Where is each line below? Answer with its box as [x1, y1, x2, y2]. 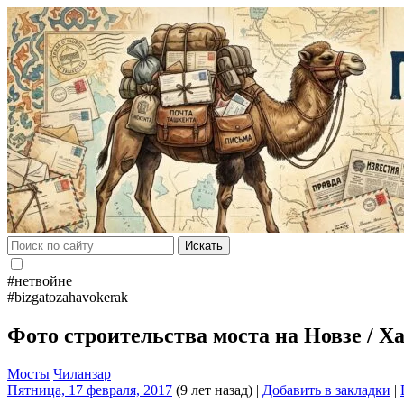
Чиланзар [53, 365, 111, 381]
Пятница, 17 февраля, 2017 [7, 381, 172, 398]
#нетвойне [7, 273, 72, 289]
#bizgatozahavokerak [7, 289, 128, 305]
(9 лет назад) [172, 381, 252, 398]
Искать [185, 239, 223, 252]
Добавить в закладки [262, 381, 390, 398]
